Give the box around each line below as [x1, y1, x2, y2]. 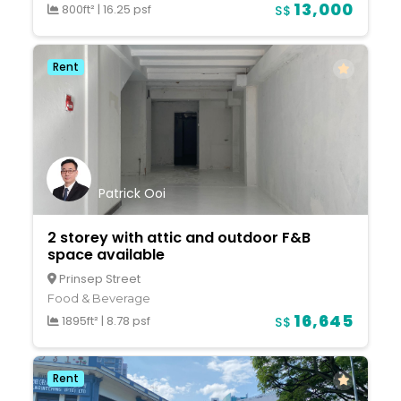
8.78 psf [107, 312, 150, 330]
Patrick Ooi [98, 184, 166, 203]
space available [47, 244, 165, 266]
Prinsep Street [56, 270, 141, 288]
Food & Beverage [47, 291, 150, 306]
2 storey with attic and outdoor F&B [47, 227, 311, 249]
